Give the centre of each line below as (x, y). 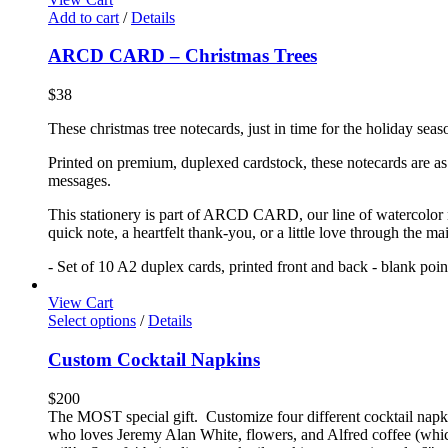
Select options (92, 321)
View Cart (80, 303)
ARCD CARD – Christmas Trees (182, 56)
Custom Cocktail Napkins (154, 359)
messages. (79, 181)
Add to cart (83, 17)
